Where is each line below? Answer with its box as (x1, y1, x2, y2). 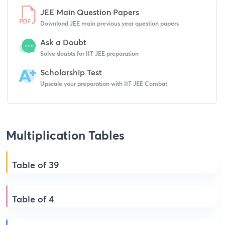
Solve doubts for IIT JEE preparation (40, 49, 139, 57)
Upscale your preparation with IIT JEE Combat (40, 79, 167, 87)
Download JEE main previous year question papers (40, 19, 179, 27)
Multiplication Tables (6, 127, 125, 143)
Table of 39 (12, 159, 59, 171)
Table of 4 (12, 193, 54, 205)
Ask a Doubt (40, 37, 86, 47)
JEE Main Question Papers (40, 7, 139, 17)
